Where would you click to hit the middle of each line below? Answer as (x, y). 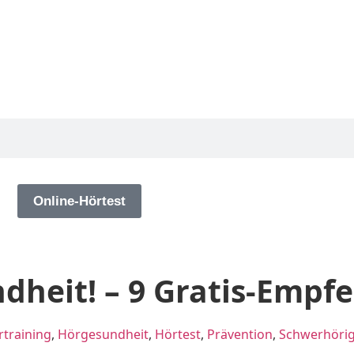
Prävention (240, 335)
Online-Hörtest (79, 201)
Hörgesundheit (103, 335)
